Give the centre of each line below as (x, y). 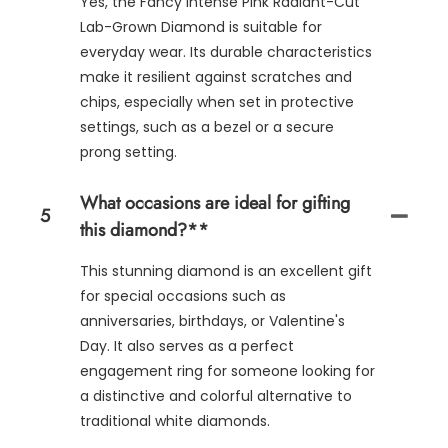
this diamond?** (144, 229)
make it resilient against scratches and (216, 76)
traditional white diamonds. (175, 420)
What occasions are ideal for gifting (215, 202)
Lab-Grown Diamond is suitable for (201, 26)
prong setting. (128, 151)
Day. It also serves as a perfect (187, 345)
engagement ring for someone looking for (227, 370)
